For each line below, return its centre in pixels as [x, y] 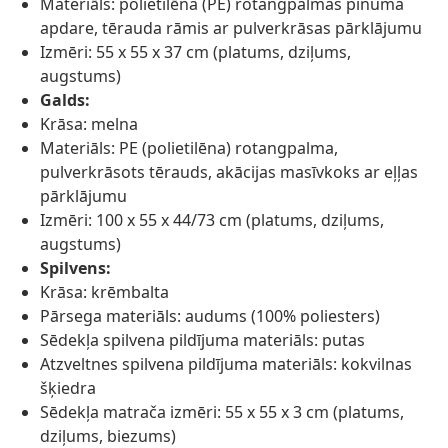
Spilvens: [75, 268]
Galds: [65, 100]
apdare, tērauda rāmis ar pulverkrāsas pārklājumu [231, 28]
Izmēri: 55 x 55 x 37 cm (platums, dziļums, [195, 52]
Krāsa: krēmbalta [104, 292]
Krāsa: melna [89, 124]
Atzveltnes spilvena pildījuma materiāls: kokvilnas [226, 364]
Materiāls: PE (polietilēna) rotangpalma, [189, 148]
